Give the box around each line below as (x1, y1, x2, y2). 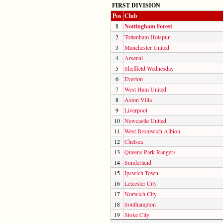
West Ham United (124, 85, 166, 93)
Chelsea (124, 137, 143, 145)
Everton (124, 74, 143, 83)
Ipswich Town (124, 168, 158, 177)
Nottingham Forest (124, 21, 172, 30)
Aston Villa (124, 95, 152, 104)
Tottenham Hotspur (124, 32, 170, 41)
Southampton (124, 200, 156, 208)
